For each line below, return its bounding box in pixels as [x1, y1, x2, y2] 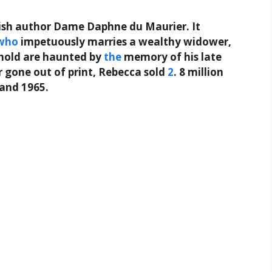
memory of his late [121, 50, 222, 64]
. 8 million [174, 65, 223, 80]
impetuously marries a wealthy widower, [18, 35, 231, 49]
